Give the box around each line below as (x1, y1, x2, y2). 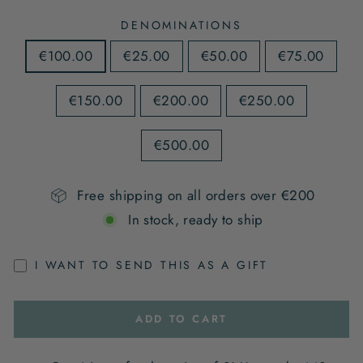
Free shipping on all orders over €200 (76, 186, 315, 205)
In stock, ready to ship (128, 210, 263, 229)
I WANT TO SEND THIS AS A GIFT (35, 257, 269, 273)
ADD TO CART (135, 311, 228, 327)
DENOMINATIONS (121, 17, 242, 33)
